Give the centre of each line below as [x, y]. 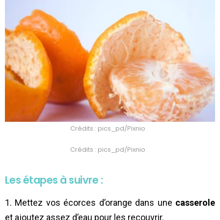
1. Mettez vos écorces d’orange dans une [90, 202]
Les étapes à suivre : [54, 180]
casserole [195, 202]
